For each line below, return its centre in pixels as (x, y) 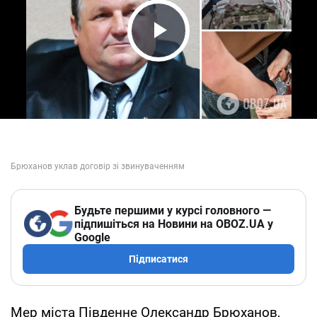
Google (92, 237)
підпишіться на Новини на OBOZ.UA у (174, 224)
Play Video (198, 57)
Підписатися (158, 259)
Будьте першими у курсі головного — (173, 210)
